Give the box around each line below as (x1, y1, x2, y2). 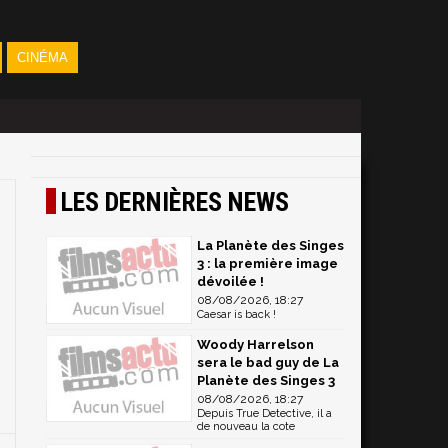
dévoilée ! (197, 274, 264, 289)
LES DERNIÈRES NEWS (61, 187, 289, 217)
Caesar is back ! (197, 308, 276, 321)
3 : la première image (197, 256, 338, 271)
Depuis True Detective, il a (197, 406, 332, 420)
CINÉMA (16, 50, 68, 65)
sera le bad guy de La (197, 354, 339, 370)
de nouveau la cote (197, 419, 295, 433)
